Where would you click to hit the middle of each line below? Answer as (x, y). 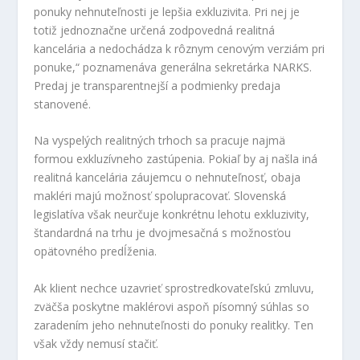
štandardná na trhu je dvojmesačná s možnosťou (163, 233)
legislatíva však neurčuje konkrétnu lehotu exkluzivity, (172, 215)
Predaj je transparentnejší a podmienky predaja (157, 85)
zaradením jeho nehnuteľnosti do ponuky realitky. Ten (174, 325)
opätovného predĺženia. (96, 252)
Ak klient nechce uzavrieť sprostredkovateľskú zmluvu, (174, 288)
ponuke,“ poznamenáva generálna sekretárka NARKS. (173, 67)
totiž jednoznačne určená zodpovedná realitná (155, 30)
